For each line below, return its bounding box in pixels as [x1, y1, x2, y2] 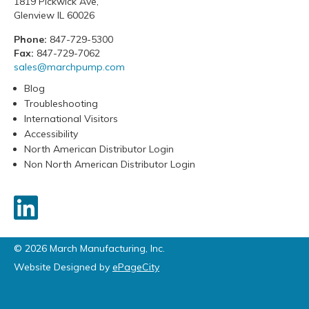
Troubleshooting [24, 97, 98, 110]
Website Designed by [14, 260, 112, 273]
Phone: [14, 32, 47, 46]
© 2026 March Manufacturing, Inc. [14, 241, 165, 255]
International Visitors [24, 112, 118, 125]
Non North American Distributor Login [24, 157, 195, 170]
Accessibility [24, 127, 78, 140]
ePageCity [112, 260, 159, 273]
